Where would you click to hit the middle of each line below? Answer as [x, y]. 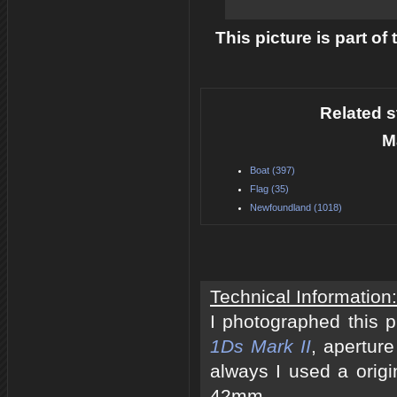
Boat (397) [272, 170]
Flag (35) [269, 188]
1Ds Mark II [261, 346]
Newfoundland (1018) [296, 207]
